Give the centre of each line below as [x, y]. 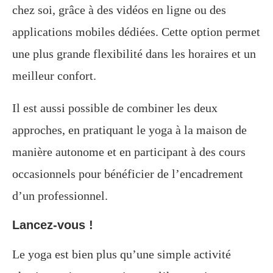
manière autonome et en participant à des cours [129, 151]
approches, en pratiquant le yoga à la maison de [129, 129]
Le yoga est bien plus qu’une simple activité [122, 254]
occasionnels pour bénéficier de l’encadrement [128, 173]
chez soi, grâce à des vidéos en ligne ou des [119, 9]
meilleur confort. [54, 75]
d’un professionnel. [60, 195]
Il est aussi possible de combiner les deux [115, 108]
